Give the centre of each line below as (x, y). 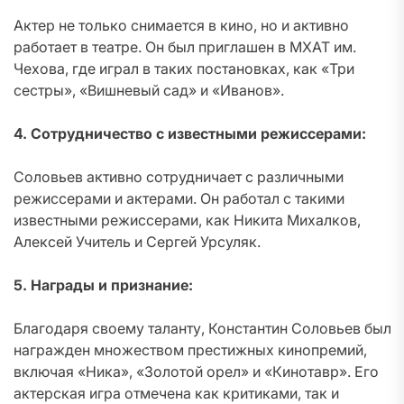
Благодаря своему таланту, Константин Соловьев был (202, 328)
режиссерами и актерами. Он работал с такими (179, 198)
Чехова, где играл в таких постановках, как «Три (184, 69)
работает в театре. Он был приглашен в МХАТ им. (185, 47)
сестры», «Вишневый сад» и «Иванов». (149, 90)
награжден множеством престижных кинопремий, (190, 350)
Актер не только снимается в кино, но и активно (181, 25)
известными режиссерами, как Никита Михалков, (187, 220)
